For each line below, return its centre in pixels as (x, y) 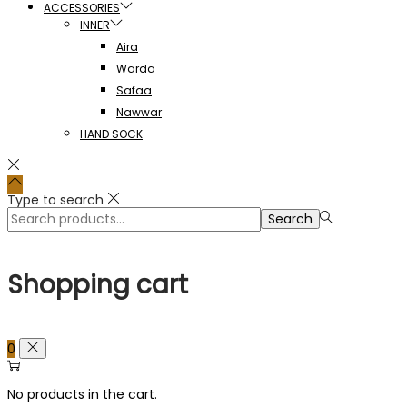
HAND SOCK (111, 134)
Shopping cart (98, 284)
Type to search (55, 200)
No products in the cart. (82, 394)
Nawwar (139, 113)
